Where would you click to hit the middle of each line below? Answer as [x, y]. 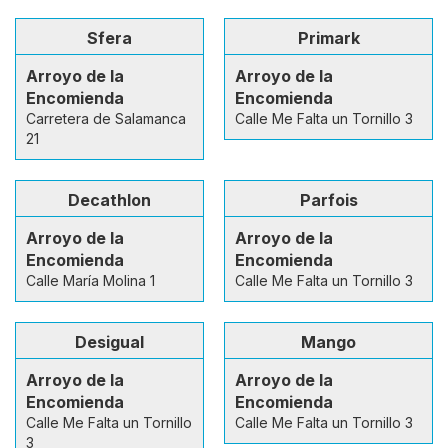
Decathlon [109, 199]
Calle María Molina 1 [90, 280]
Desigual [109, 341]
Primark [328, 37]
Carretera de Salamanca [106, 118]
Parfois [328, 199]
